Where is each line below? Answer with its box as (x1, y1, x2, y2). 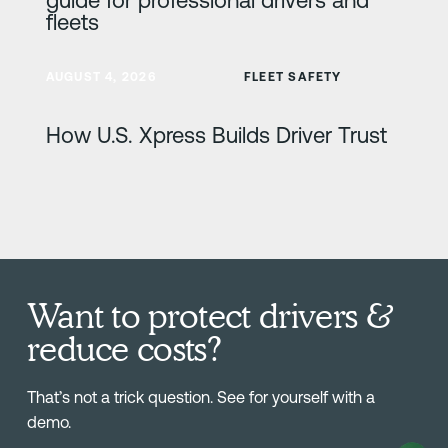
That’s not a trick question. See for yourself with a (26, 387, 375, 406)
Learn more (26, 53, 108, 72)
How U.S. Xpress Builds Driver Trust (45, 122, 387, 149)
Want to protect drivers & (26, 294, 392, 336)
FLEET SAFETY (244, 70, 342, 85)
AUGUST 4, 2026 (45, 70, 156, 85)
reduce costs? (26, 327, 222, 369)
